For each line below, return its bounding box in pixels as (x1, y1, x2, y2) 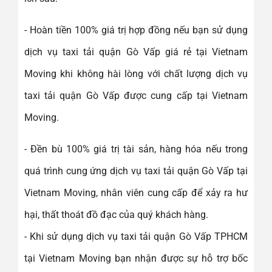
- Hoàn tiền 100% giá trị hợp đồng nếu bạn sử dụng (24, 24, 248, 36)
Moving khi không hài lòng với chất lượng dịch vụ (24, 67, 248, 80)
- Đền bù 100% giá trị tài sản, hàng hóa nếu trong (24, 143, 248, 155)
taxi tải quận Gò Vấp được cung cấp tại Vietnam (24, 89, 248, 101)
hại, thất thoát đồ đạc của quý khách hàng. (24, 208, 208, 220)
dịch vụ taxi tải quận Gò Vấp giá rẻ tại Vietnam (24, 46, 248, 58)
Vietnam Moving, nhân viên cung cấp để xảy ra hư (24, 186, 248, 199)
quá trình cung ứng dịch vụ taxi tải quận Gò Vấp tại (24, 165, 248, 177)
